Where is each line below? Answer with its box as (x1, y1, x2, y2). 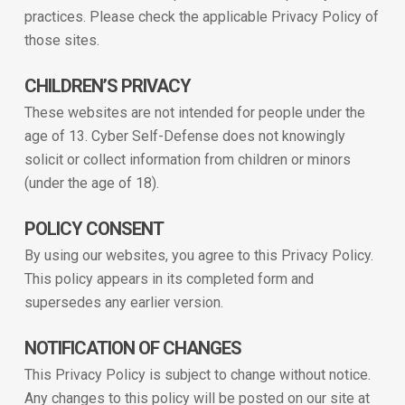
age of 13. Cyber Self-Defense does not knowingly (24, 127, 345, 145)
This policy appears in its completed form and (24, 270, 314, 287)
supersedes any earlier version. (24, 294, 223, 311)
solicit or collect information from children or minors (24, 151, 351, 168)
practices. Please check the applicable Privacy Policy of (24, 8, 379, 25)
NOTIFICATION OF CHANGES (24, 337, 241, 359)
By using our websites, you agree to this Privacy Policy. (24, 247, 373, 264)
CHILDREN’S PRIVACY (24, 75, 191, 97)
